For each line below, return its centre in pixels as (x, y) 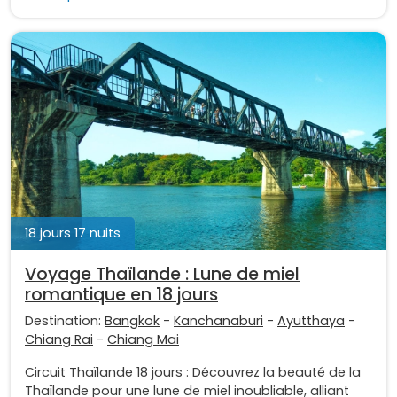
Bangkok (132, 320)
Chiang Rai (59, 339)
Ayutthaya (311, 320)
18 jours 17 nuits (73, 233)
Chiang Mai (143, 339)
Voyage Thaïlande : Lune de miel (162, 274)
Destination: (65, 320)
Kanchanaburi (218, 320)
